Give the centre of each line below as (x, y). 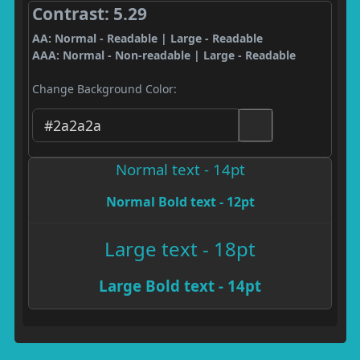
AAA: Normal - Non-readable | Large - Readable (164, 55)
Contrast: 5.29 (89, 14)
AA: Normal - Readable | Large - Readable (147, 38)
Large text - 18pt (180, 248)
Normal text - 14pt (180, 169)
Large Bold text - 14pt (180, 285)
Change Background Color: (104, 89)
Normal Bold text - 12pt (180, 201)
